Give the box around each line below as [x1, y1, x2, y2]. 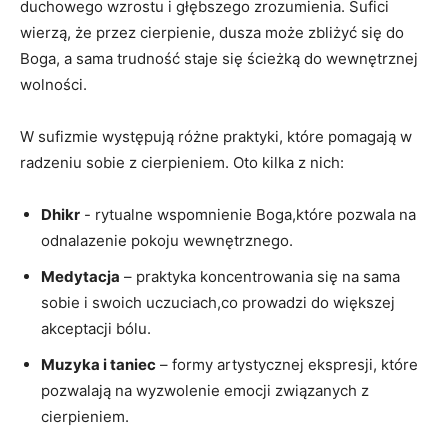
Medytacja [41, 266, 120, 286]
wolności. [20, 74, 87, 94]
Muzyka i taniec [41, 354, 156, 374]
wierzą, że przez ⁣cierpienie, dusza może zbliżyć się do [20, 22, 404, 42]
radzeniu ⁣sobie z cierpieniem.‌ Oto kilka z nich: [20, 152, 344, 172]
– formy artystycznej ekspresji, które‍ [156, 354, 418, 374]
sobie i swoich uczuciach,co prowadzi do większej [41, 292, 395, 312]
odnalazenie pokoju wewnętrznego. [41, 230, 293, 250]
